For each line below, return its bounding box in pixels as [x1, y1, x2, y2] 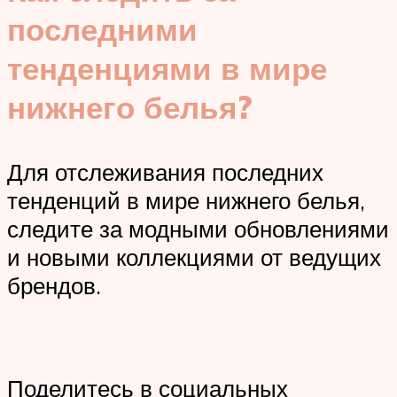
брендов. [7, 271, 101, 300]
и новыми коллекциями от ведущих [7, 243, 381, 272]
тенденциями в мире [7, 49, 327, 89]
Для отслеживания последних [7, 158, 323, 187]
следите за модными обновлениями [7, 214, 389, 244]
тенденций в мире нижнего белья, [7, 186, 365, 215]
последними [7, 10, 198, 50]
